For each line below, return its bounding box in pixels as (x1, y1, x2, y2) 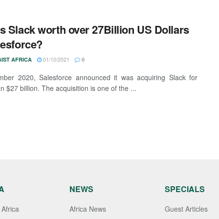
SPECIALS (164, 183, 205, 195)
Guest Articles (164, 204, 208, 214)
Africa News (69, 204, 106, 214)
